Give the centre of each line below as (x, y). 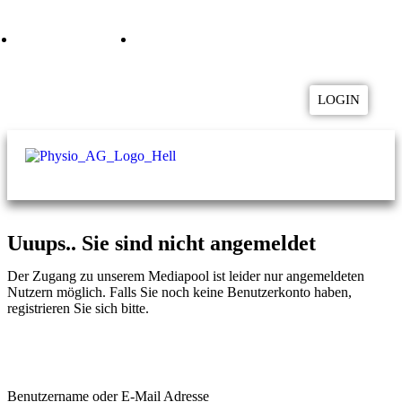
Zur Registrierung (84, 351)
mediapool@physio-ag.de (220, 39)
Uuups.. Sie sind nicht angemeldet (162, 243)
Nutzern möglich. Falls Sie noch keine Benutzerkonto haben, (179, 292)
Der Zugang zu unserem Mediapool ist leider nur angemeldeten (186, 276)
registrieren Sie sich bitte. (78, 308)
